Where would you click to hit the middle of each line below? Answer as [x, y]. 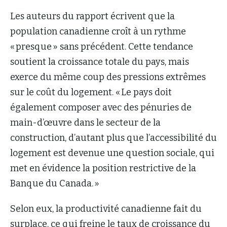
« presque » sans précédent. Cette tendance [102, 46]
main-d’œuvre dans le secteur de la [85, 122]
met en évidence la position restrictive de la [103, 168]
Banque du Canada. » [55, 183]
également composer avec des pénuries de [101, 107]
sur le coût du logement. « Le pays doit [91, 92]
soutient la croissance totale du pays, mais [100, 62]
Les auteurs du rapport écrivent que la [92, 16]
